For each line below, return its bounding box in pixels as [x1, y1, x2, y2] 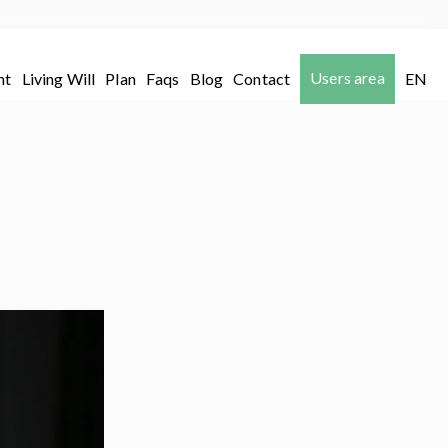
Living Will [21, 69, 96, 88]
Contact [233, 69, 291, 88]
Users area [310, 68, 385, 87]
